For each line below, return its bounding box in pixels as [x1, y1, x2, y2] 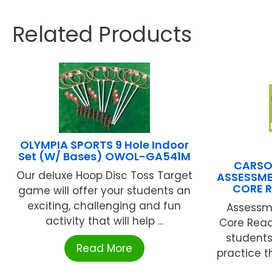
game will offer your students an [18, 183, 191, 198]
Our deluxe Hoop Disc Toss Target [16, 168, 192, 183]
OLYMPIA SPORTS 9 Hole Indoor [19, 137, 189, 152]
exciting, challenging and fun [27, 198, 182, 213]
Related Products [12, 19, 192, 49]
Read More [76, 240, 132, 256]
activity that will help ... [45, 213, 163, 228]
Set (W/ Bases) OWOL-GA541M [18, 148, 191, 164]
